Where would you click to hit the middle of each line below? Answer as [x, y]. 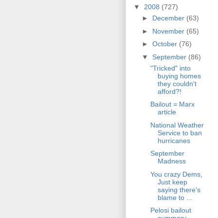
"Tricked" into [170, 68]
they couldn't [177, 83]
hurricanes [174, 140]
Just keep [172, 182]
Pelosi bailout [171, 210]
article [167, 112]
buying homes [179, 76]
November [169, 31]
